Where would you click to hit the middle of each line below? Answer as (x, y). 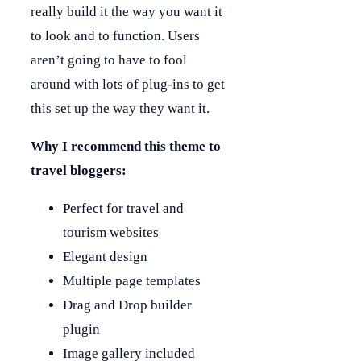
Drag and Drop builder (127, 305)
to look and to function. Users (115, 36)
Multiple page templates (132, 281)
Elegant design (105, 257)
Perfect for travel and (123, 209)
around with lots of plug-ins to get (128, 85)
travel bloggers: (79, 171)
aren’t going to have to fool (109, 60)
